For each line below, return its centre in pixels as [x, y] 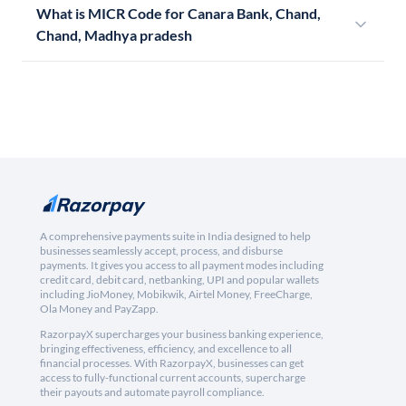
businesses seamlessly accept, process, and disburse [161, 251]
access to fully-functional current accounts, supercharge [173, 378]
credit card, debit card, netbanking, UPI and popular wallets [179, 280]
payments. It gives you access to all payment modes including [182, 266]
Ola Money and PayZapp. [99, 309]
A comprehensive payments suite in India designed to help [175, 237]
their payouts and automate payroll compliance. [152, 392]
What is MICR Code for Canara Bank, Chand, [179, 14]
